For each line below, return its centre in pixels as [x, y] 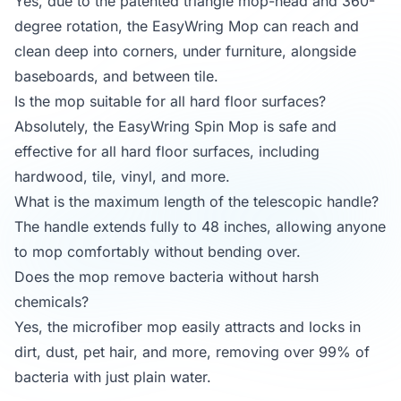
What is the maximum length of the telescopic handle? [196, 202]
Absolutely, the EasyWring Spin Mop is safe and [175, 127]
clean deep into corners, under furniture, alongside [185, 51]
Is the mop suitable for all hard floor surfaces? [170, 102]
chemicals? [51, 302]
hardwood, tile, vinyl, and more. [122, 177]
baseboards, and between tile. [116, 77]
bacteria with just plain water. [113, 377]
